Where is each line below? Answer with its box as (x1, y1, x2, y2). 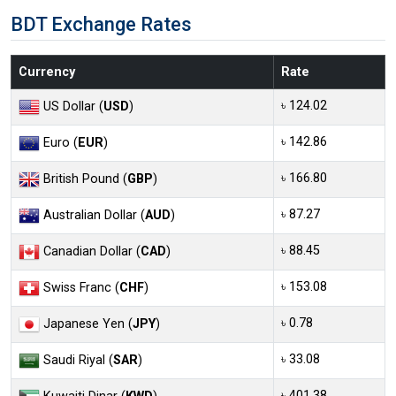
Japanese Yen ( (40, 316, 133, 331)
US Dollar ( (40, 98, 103, 114)
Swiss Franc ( (40, 279, 119, 295)
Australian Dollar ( (40, 207, 145, 223)
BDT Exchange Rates (11, 12, 192, 35)
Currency (19, 64, 75, 80)
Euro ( (40, 134, 78, 150)
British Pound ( (40, 171, 127, 187)
